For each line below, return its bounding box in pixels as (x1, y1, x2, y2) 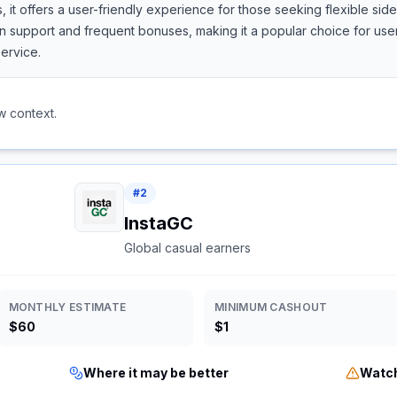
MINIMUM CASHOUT (214, 300, 328, 314)
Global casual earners (124, 240, 252, 255)
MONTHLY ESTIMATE (8, 300, 127, 314)
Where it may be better (82, 365, 229, 380)
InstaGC (124, 213, 194, 234)
